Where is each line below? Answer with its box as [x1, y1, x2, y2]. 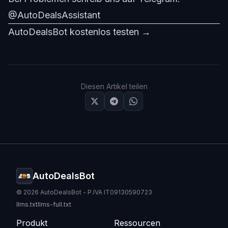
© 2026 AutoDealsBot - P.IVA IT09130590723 [16, 188, 152, 196]
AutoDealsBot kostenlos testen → [8, 26, 151, 38]
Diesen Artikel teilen [80, 82, 148, 91]
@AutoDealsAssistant [8, 10, 100, 21]
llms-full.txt [38, 201, 71, 209]
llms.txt [16, 201, 38, 209]
